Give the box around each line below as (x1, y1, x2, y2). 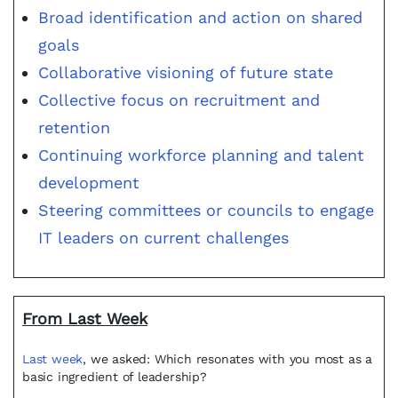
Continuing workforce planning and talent (38, 146, 364, 164)
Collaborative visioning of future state (38, 63, 333, 82)
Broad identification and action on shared (38, 8, 362, 27)
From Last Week (22, 309, 147, 328)
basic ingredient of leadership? (22, 370, 207, 384)
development (38, 173, 139, 192)
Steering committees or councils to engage (38, 201, 374, 219)
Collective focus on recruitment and (38, 91, 320, 109)
